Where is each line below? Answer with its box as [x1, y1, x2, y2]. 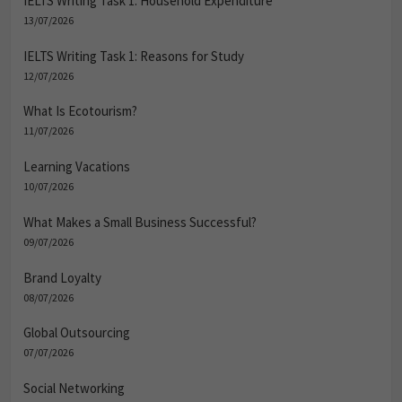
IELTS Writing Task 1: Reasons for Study [23, 47, 244, 65]
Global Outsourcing [23, 324, 130, 342]
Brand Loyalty [23, 268, 101, 286]
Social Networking [23, 380, 125, 398]
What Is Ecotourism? [23, 102, 137, 120]
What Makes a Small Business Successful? [23, 213, 257, 231]
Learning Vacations [23, 158, 130, 176]
